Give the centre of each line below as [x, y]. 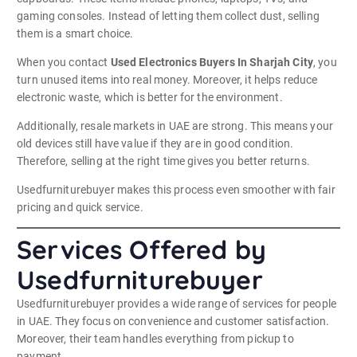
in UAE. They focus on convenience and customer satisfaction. [173, 322]
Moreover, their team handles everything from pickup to [155, 339]
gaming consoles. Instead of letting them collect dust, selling [168, 16]
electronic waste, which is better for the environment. [150, 98]
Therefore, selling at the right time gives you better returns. [163, 161]
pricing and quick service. [80, 208]
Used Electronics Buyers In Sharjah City [212, 63]
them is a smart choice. [75, 34]
